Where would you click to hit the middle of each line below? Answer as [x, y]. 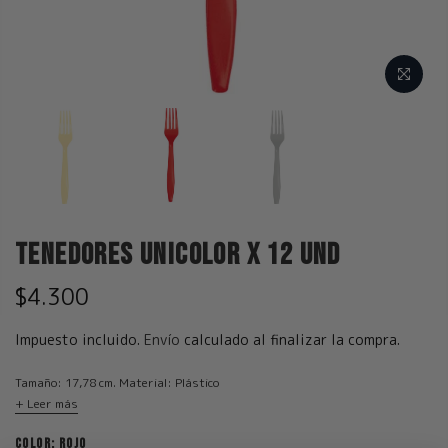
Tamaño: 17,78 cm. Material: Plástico [117, 382]
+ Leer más [46, 403]
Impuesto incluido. [79, 339]
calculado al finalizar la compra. [292, 339]
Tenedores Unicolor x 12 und [178, 254]
